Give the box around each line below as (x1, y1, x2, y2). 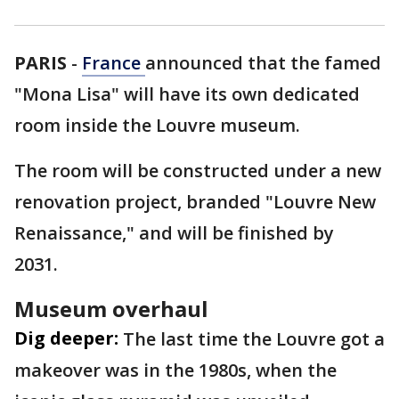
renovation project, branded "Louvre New (14, 190, 376, 215)
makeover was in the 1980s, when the (14, 358, 337, 383)
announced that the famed (145, 51, 381, 76)
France (82, 51, 145, 76)
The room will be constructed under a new (14, 159, 381, 183)
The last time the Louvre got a (123, 327, 385, 352)
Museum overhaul (14, 294, 208, 324)
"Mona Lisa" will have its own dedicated (14, 82, 360, 107)
